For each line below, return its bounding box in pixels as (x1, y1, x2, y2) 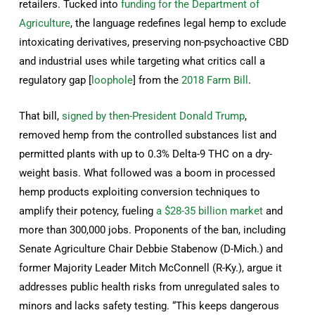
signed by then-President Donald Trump (62, 109, 245, 122)
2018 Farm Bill (181, 73, 249, 86)
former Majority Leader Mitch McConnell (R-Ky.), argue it (19, 261, 283, 274)
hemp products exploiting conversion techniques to (19, 185, 261, 198)
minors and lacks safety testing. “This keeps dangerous (19, 299, 280, 312)
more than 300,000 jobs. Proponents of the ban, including (19, 223, 286, 236)
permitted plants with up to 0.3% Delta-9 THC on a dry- (19, 147, 273, 160)
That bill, (19, 109, 63, 122)
